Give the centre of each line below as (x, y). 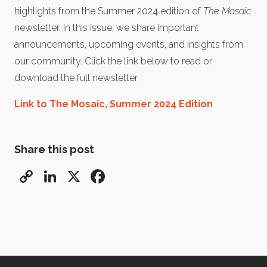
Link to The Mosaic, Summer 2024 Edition (114, 104)
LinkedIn (96, 176)
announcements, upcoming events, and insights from (129, 44)
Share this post (54, 149)
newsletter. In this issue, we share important (107, 28)
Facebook (149, 176)
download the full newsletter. (77, 78)
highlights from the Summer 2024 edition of (109, 11)
